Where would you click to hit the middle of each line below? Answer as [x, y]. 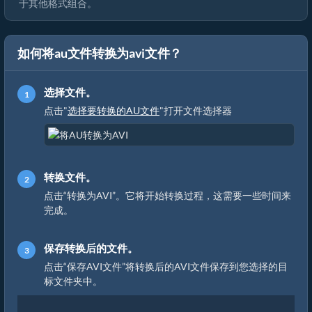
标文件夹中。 [73, 281]
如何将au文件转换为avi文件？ [100, 53]
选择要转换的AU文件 [114, 110]
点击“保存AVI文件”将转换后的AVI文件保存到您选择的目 [166, 266]
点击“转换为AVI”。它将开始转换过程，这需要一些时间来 [167, 195]
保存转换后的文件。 [91, 248]
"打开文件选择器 [196, 110]
